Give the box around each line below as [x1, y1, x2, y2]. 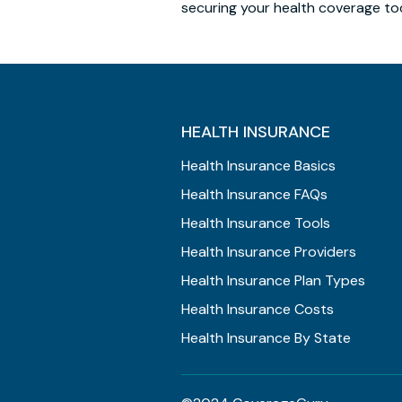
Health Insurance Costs [181, 300, 334, 319]
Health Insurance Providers [181, 242, 356, 261]
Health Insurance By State [181, 328, 351, 347]
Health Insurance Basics [181, 156, 336, 175]
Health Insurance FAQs [181, 185, 328, 204]
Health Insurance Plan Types [181, 271, 365, 290]
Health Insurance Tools [181, 214, 330, 232]
